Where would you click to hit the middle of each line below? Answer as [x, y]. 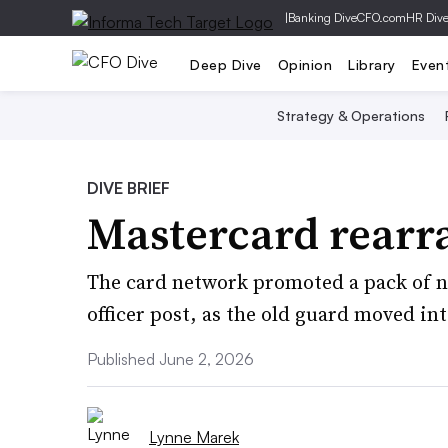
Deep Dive [226, 64]
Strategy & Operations [350, 115]
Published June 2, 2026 [170, 359]
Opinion [304, 64]
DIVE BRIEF [128, 188]
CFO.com [381, 17]
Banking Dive [322, 17]
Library [372, 64]
